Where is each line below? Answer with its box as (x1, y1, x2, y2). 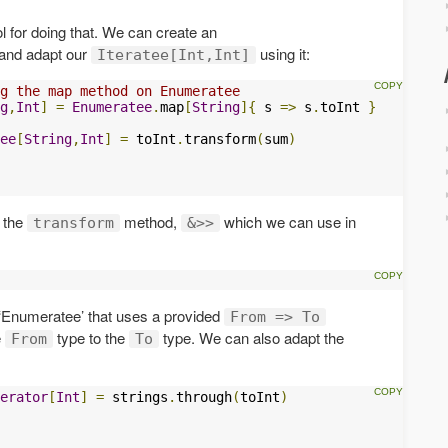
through (176, 388, 232, 405)
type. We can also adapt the (159, 326, 344, 348)
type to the (53, 326, 129, 348)
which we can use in (220, 210, 356, 232)
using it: (256, 42, 310, 64)
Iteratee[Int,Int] (97, 45, 250, 64)
